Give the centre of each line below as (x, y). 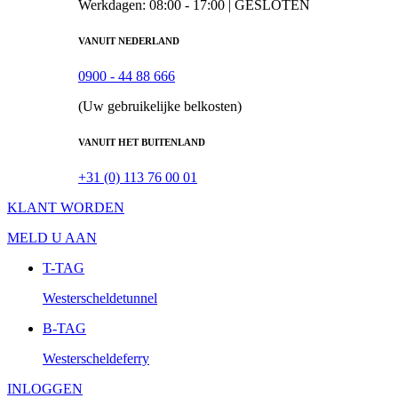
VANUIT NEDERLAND (129, 40)
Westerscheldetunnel (100, 298)
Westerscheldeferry (96, 358)
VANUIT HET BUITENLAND (142, 142)
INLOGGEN (45, 388)
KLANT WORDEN (66, 207)
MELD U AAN (52, 237)
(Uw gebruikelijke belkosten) (160, 106)
